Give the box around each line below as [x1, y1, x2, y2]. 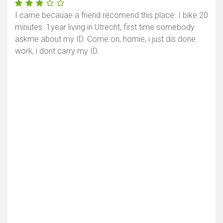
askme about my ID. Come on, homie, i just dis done [15, 34, 196, 44]
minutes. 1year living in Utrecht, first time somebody [15, 22, 195, 32]
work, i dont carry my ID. [15, 46, 99, 56]
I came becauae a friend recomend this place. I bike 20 [15, 10, 208, 20]
